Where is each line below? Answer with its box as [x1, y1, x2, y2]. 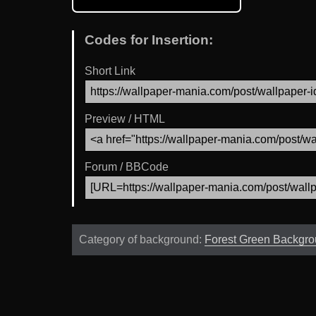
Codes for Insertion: [85, 32, 213, 47]
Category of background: [79, 233, 205, 246]
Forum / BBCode [85, 161, 169, 174]
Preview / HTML [85, 113, 165, 126]
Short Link [85, 65, 135, 78]
